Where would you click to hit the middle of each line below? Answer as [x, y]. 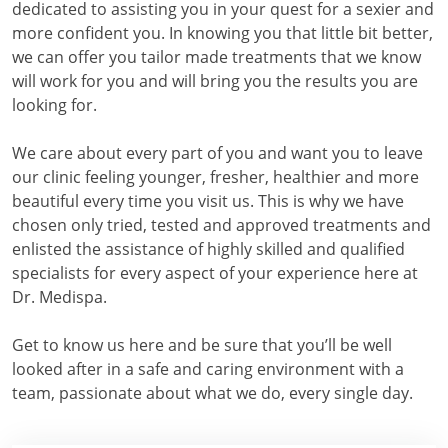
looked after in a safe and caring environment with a [208, 369]
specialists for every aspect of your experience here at [215, 273]
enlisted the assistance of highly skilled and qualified [208, 249]
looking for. [54, 105]
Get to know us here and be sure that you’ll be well [202, 345]
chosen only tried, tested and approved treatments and [221, 225]
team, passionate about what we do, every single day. [212, 393]
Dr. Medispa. [59, 297]
